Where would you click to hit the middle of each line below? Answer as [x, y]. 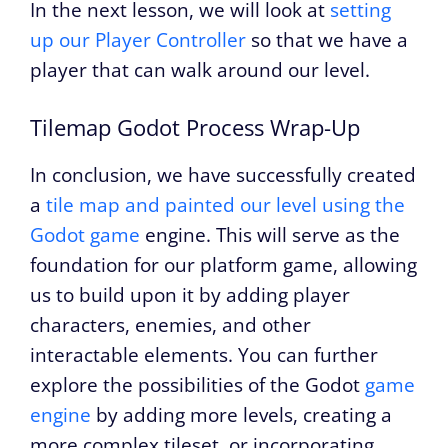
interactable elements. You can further [204, 354]
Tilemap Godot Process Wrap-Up [195, 126]
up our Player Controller [138, 40]
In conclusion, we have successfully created [223, 174]
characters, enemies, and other [170, 324]
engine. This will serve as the [270, 234]
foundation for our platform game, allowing [223, 264]
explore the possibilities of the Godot [197, 384]
